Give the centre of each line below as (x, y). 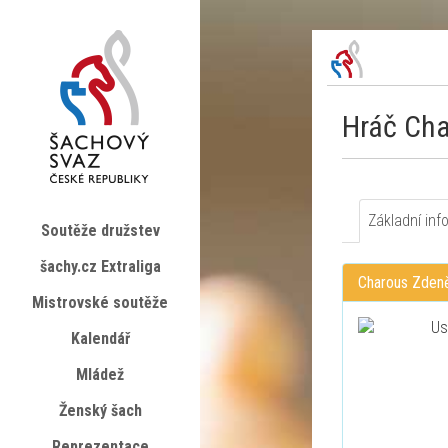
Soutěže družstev (100, 230)
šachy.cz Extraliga (100, 266)
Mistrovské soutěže (100, 302)
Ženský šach (100, 410)
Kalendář (100, 338)
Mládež (100, 374)
